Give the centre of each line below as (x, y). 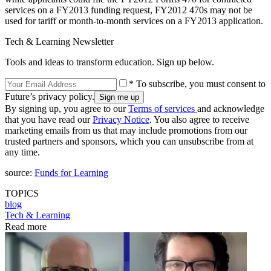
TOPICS (22, 193)
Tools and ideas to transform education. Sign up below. (109, 62)
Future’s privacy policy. (50, 96)
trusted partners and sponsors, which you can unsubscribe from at (129, 141)
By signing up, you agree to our (67, 108)
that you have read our (49, 119)
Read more (26, 226)
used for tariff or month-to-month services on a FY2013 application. (134, 21)
